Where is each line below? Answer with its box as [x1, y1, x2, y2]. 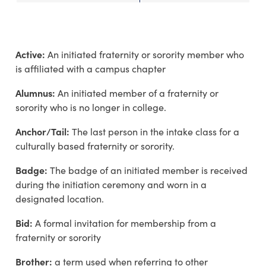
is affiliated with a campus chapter [15, 62, 166, 75]
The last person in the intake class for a [72, 125, 239, 138]
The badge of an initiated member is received [50, 164, 248, 177]
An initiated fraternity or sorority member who [47, 48, 244, 61]
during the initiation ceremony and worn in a [15, 178, 207, 191]
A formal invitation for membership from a [35, 217, 216, 230]
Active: [15, 47, 47, 61]
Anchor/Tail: [15, 125, 72, 138]
